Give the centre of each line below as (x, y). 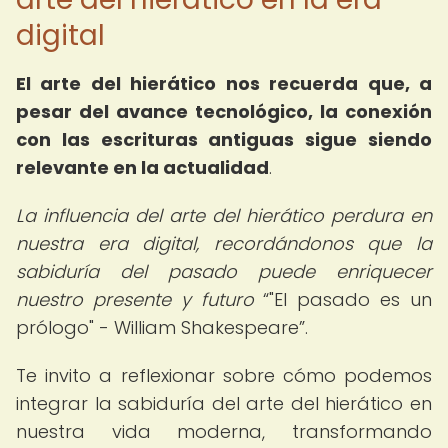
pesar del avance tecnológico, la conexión (224, 111)
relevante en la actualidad (142, 167)
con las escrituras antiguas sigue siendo (224, 139)
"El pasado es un (351, 299)
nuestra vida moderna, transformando (224, 431)
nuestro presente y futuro (135, 299)
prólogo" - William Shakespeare (157, 327)
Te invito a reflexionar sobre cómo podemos (224, 375)
